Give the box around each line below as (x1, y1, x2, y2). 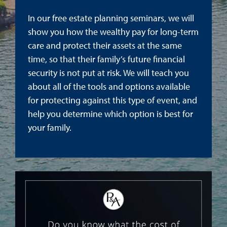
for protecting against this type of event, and (28, 94, 197, 106)
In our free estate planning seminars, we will (28, 12, 194, 24)
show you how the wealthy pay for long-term (28, 26, 199, 37)
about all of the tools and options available (28, 81, 190, 92)
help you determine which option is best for (28, 108, 193, 120)
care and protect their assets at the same (28, 40, 182, 51)
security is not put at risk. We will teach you (28, 67, 189, 79)
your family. (28, 122, 71, 133)
